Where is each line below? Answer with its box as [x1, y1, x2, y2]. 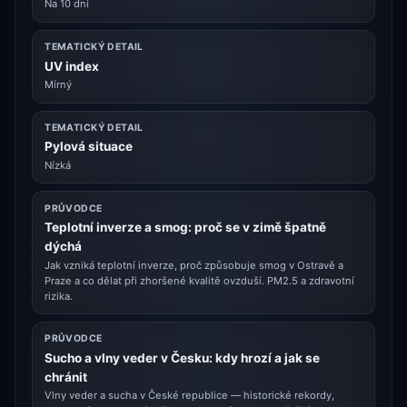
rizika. [45, 289, 74, 303]
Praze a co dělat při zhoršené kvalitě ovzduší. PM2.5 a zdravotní [45, 273, 355, 287]
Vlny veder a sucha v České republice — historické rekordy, [45, 389, 335, 402]
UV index [45, 58, 100, 74]
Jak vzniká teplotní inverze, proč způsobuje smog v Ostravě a [45, 258, 344, 272]
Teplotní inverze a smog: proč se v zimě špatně [45, 220, 327, 235]
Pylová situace [45, 139, 134, 154]
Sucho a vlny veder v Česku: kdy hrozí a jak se [45, 350, 321, 365]
